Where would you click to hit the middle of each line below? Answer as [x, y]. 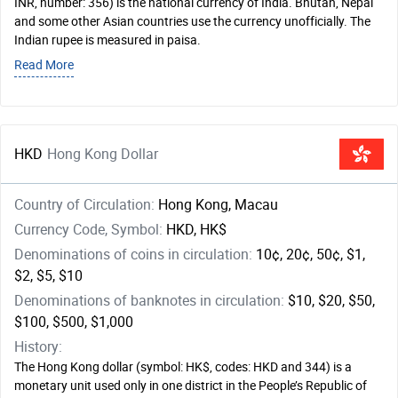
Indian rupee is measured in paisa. [107, 40]
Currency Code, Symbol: [90, 230]
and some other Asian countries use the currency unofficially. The [192, 22]
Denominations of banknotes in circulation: [151, 301]
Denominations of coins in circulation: [135, 255]
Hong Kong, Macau [218, 205]
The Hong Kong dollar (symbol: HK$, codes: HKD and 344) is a [183, 367]
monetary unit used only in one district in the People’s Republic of [191, 386]
